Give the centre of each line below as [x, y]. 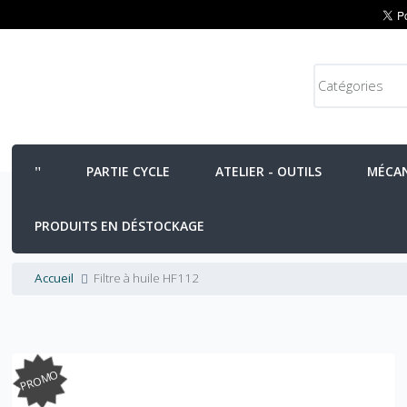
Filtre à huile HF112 [147, 278]
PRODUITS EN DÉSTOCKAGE [120, 226]
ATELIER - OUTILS [269, 171]
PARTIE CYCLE [129, 171]
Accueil [55, 278]
